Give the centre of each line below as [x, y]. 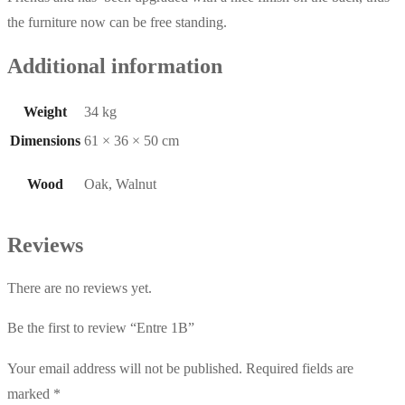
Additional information [115, 66]
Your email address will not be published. [125, 368]
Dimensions [45, 140]
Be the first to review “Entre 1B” [101, 327]
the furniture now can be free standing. [117, 23]
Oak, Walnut [120, 184]
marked [30, 393]
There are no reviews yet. [80, 287]
